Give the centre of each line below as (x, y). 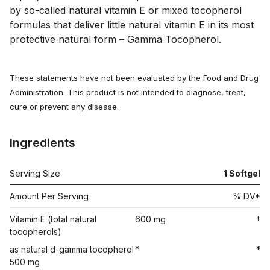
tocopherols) (36, 231)
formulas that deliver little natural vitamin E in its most (132, 24)
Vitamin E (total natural (53, 219)
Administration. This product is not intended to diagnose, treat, (128, 92)
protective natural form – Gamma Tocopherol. (115, 39)
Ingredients (42, 143)
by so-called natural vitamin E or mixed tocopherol (126, 10)
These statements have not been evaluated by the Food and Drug (134, 77)
